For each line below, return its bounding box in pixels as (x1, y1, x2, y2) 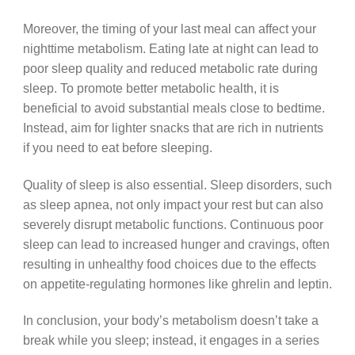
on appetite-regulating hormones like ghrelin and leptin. (22, 276, 332, 291)
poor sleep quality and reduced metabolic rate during (22, 60, 318, 75)
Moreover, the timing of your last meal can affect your (22, 21, 316, 36)
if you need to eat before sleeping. (22, 139, 212, 155)
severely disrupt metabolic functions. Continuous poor (22, 216, 323, 231)
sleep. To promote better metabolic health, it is (22, 80, 279, 95)
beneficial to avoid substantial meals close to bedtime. (22, 100, 325, 115)
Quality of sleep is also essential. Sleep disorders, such (22, 177, 332, 192)
